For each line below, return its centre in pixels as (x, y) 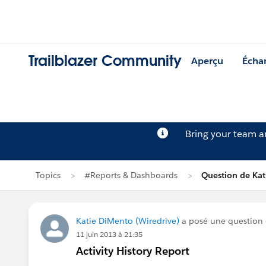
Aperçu (207, 61)
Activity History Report (133, 251)
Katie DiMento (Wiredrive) (128, 221)
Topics (48, 175)
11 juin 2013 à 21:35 (109, 234)
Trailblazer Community (105, 61)
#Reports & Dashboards (131, 175)
